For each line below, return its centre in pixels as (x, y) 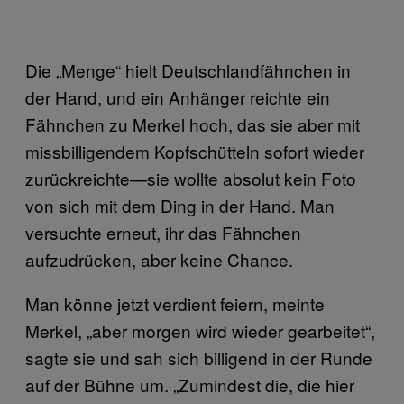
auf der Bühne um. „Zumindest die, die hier (190, 384)
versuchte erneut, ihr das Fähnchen (163, 232)
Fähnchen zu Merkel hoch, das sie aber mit (193, 124)
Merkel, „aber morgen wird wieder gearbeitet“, (200, 330)
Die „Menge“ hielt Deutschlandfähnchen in (188, 69)
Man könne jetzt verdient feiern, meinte (175, 303)
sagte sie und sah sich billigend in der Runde (199, 357)
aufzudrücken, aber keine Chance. (161, 259)
